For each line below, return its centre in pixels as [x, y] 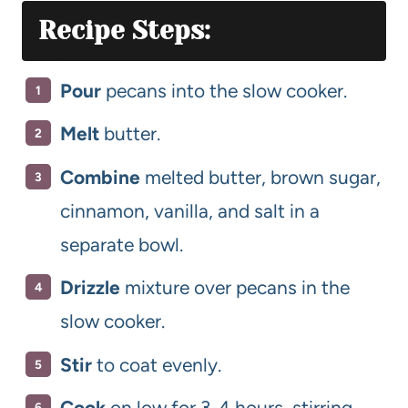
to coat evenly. [157, 364]
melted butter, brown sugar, [260, 177]
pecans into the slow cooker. [224, 90]
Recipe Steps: [124, 30]
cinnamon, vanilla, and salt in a [190, 210]
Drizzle [90, 288]
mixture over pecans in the [235, 288]
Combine [100, 177]
